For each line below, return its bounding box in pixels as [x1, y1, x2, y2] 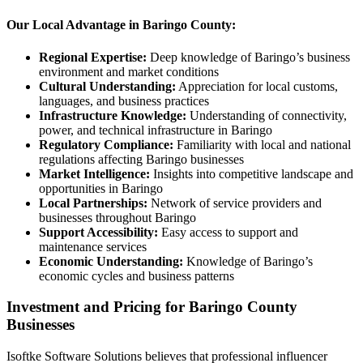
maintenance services [39, 239, 147, 254]
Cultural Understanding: [39, 79, 176, 93]
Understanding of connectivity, [186, 108, 347, 122]
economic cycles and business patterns [39, 268, 234, 283]
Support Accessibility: [39, 224, 158, 239]
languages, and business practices [39, 93, 209, 108]
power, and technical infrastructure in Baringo [39, 122, 272, 137]
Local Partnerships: [39, 195, 147, 210]
